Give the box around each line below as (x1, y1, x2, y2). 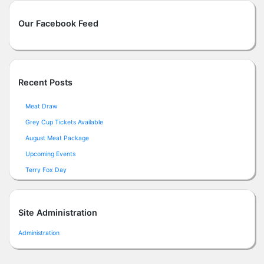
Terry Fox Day (25, 166, 67, 174)
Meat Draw (25, 103, 58, 111)
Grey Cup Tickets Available (25, 118, 103, 127)
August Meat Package (25, 134, 89, 143)
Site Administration (18, 207, 97, 218)
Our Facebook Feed (18, 18, 98, 28)
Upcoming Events (25, 150, 75, 159)
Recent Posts (18, 77, 72, 88)
